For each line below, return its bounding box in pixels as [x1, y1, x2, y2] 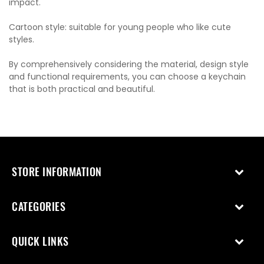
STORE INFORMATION [12, 163, 102, 179]
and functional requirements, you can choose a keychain [9, 70, 246, 82]
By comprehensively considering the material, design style [9, 58, 249, 70]
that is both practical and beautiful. [9, 82, 155, 95]
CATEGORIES [12, 198, 65, 214]
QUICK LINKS [12, 233, 69, 249]
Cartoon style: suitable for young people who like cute [9, 21, 231, 33]
